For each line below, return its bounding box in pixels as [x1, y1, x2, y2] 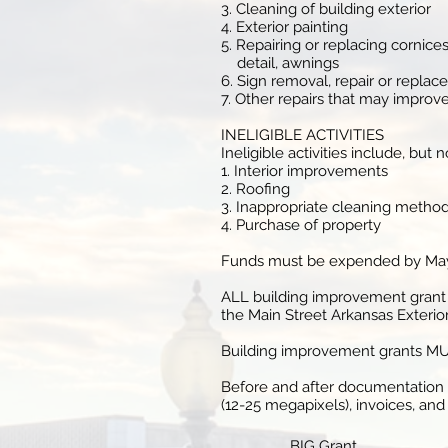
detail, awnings [221, 54, 339, 72]
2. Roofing [221, 180, 290, 198]
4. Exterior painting [221, 18, 348, 36]
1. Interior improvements [221, 162, 388, 180]
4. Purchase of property [221, 216, 381, 234]
